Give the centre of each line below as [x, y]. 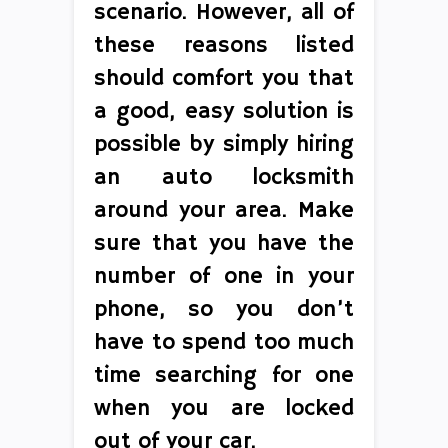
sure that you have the [224, 243]
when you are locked [224, 408]
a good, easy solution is [224, 111]
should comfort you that [224, 78]
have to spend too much [224, 342]
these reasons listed [224, 45]
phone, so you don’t [224, 309]
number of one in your [224, 276]
